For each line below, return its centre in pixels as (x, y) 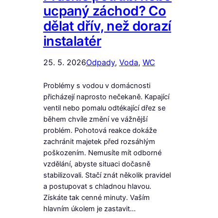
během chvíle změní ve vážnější (95, 119)
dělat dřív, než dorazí (107, 26)
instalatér (72, 41)
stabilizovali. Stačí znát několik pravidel (107, 175)
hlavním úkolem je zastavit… (89, 209)
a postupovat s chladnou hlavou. (97, 186)
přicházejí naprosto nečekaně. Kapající (106, 97)
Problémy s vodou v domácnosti (97, 86)
